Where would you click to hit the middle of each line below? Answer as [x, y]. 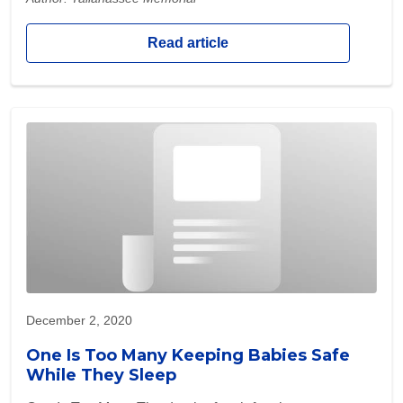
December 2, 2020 [79, 321]
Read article [188, 43]
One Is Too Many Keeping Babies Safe [188, 356]
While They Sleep [101, 376]
